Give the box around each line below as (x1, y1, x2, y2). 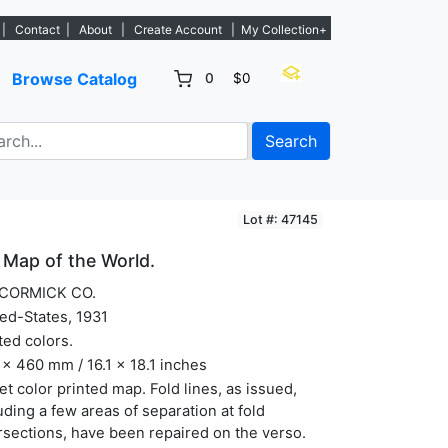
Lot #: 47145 (242, 212, 318, 227)
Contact (15, 22, 60, 37)
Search (265, 131, 317, 151)
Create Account (134, 22, 222, 37)
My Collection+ (241, 22, 327, 37)
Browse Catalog (11, 69, 137, 89)
